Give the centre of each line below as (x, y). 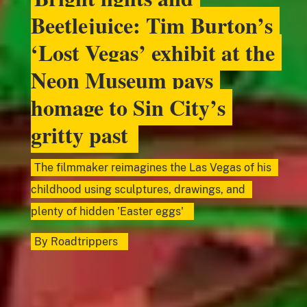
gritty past (79, 134)
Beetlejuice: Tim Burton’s (151, 25)
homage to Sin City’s (128, 107)
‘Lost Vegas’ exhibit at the (152, 52)
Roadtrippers (84, 241)
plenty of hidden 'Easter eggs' (107, 211)
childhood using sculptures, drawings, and (138, 189)
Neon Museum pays (122, 79)
